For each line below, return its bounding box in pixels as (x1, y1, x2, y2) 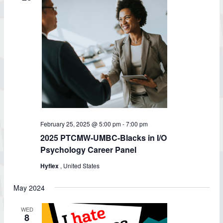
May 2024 (13, 183, 45, 193)
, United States (60, 161, 100, 170)
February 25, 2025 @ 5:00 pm (40, 119, 121, 128)
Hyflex (40, 161, 60, 170)
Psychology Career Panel (40, 144, 136, 155)
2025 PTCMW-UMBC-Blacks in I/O (40, 132, 167, 143)
